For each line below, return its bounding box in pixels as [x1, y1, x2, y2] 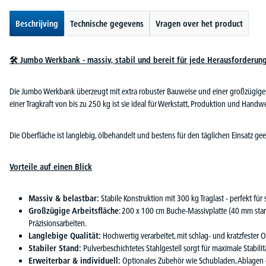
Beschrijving [15, 18, 58, 29]
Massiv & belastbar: [28, 193, 99, 204]
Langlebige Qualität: [28, 230, 101, 241]
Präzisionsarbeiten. [28, 218, 87, 229]
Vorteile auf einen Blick [9, 161, 92, 172]
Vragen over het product [156, 18, 243, 29]
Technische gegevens [70, 18, 144, 29]
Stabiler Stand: [28, 243, 81, 254]
